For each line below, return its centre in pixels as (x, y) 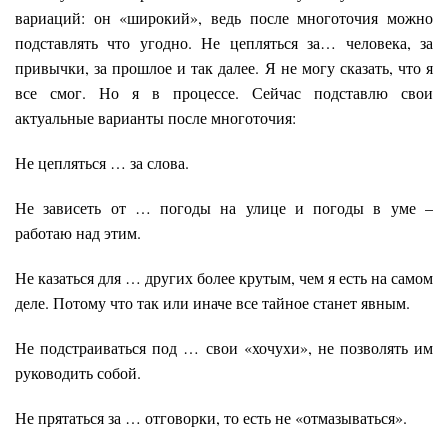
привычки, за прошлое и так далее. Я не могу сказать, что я (224, 68)
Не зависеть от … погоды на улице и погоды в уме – (224, 208)
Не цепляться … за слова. (102, 163)
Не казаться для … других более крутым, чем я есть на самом (224, 278)
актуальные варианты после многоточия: (155, 118)
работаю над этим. (78, 233)
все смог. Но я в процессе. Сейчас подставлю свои (224, 93)
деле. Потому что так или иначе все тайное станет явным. (212, 303)
